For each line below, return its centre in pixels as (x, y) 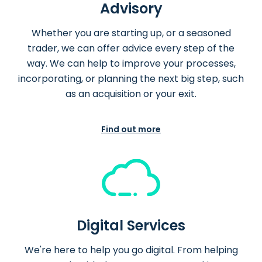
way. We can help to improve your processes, (131, 64)
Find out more (131, 130)
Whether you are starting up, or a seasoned (131, 33)
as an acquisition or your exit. (131, 94)
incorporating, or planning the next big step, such (131, 79)
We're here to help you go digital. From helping (131, 250)
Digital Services (131, 226)
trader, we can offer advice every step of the (131, 49)
